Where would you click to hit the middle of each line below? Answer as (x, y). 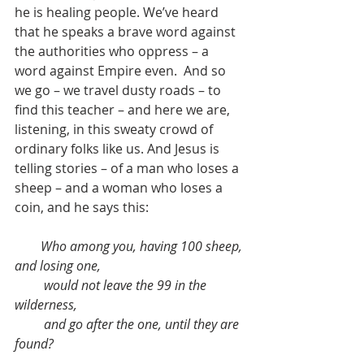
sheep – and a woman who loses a (120, 188)
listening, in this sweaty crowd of (115, 130)
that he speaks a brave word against (127, 32)
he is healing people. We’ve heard (118, 13)
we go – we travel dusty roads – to (119, 91)
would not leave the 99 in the (29, 286)
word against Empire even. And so (122, 71)
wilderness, (46, 305)
